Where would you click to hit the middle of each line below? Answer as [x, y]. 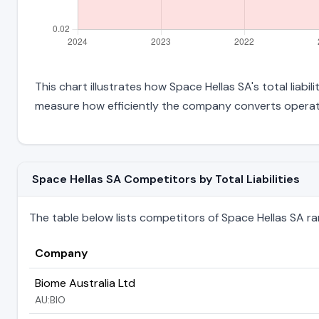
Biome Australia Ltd [85, 283]
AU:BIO [50, 299]
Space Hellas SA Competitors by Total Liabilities [166, 179]
